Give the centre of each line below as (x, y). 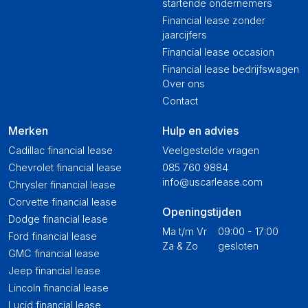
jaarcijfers (185, 35)
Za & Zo (180, 246)
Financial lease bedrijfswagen (231, 69)
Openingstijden (202, 212)
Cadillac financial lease (60, 150)
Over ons (184, 84)
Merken (28, 131)
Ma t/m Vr (185, 231)
